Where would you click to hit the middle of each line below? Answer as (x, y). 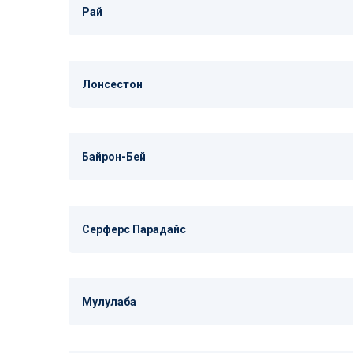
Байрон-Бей (114, 157)
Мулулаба (109, 302)
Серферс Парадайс (134, 229)
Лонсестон (112, 84)
